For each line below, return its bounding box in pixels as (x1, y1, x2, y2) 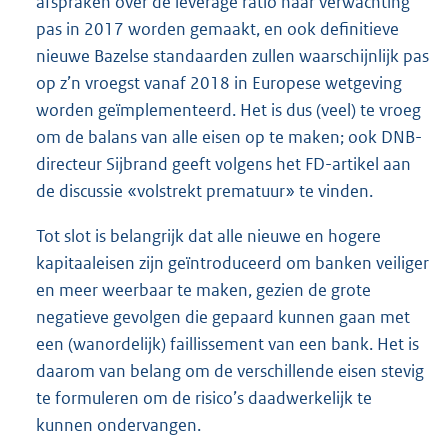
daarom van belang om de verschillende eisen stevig (36, 359, 424, 382)
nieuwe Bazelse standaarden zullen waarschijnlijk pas (36, 44, 429, 67)
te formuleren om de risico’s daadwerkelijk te (36, 386, 372, 409)
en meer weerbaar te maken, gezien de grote (36, 278, 371, 301)
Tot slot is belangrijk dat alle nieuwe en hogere (36, 224, 381, 247)
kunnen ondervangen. (36, 413, 201, 436)
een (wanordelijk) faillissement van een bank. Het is (36, 332, 419, 355)
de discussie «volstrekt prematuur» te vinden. (36, 179, 373, 202)
